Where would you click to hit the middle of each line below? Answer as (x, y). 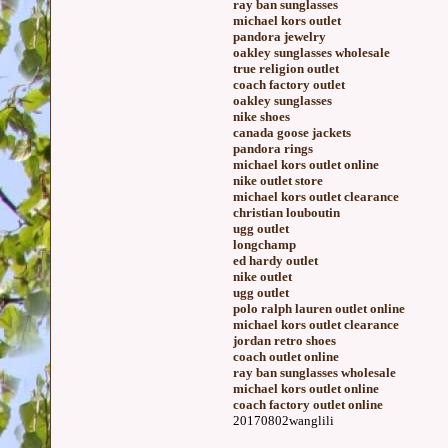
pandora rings (273, 148)
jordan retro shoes (284, 340)
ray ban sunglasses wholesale (314, 372)
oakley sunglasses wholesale (311, 52)
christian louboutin (286, 212)
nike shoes (261, 116)
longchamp (264, 244)
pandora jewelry (279, 36)
